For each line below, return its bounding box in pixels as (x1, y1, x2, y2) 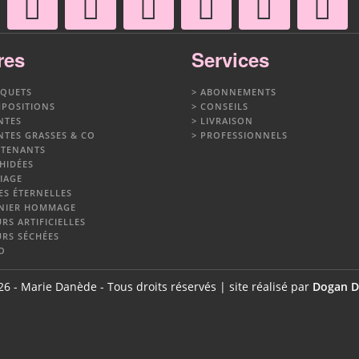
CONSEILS (200, 99, 248, 112)
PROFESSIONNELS (200, 128, 288, 141)
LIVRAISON (200, 114, 253, 127)
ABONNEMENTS (200, 85, 276, 98)
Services (192, 45, 269, 73)
